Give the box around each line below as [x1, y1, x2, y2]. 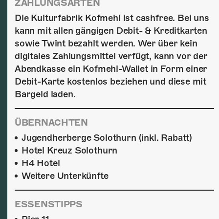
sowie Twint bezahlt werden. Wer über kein [15, 38, 197, 49]
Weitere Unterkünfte [22, 170, 109, 181]
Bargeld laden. [15, 88, 76, 100]
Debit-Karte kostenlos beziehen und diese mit [15, 76, 207, 87]
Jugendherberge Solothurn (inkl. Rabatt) [22, 132, 192, 143]
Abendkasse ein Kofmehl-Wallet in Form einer [15, 63, 208, 74]
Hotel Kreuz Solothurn [22, 145, 118, 156]
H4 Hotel [22, 157, 60, 169]
